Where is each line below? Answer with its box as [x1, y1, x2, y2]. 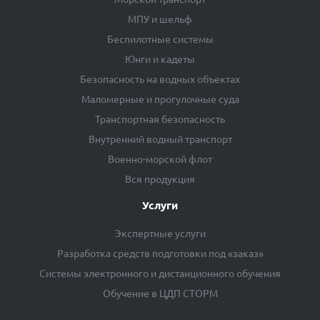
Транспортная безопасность [95, 113, 225, 125]
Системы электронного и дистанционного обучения [39, 267, 281, 279]
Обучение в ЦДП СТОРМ [102, 287, 218, 299]
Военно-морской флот [108, 153, 212, 165]
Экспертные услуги [114, 227, 206, 239]
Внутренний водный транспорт [88, 133, 232, 145]
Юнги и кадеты [125, 53, 195, 65]
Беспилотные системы [106, 33, 214, 45]
